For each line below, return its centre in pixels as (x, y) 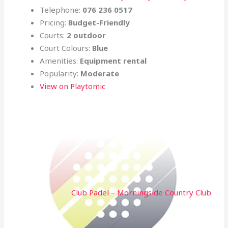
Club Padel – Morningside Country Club (141, 193)
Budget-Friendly (99, 23)
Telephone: (61, 10)
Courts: (53, 35)
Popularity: (60, 74)
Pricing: (54, 23)
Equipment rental (113, 61)
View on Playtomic (73, 86)
